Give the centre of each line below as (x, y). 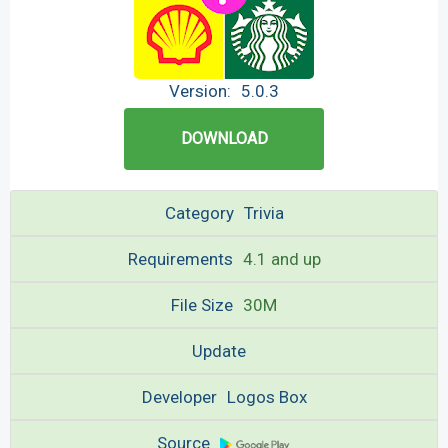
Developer (179, 397)
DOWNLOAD (224, 138)
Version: (200, 91)
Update (219, 351)
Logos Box (266, 397)
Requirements (180, 259)
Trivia (263, 213)
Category (199, 213)
